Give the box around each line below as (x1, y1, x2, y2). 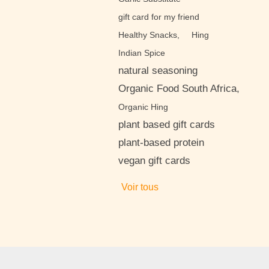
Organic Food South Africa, (118, 83, 240, 94)
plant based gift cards (118, 119, 215, 130)
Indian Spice (118, 48, 165, 58)
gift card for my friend (118, 12, 199, 22)
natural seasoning (118, 65, 198, 76)
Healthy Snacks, (118, 30, 180, 40)
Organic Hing (118, 102, 168, 112)
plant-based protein (118, 137, 204, 148)
